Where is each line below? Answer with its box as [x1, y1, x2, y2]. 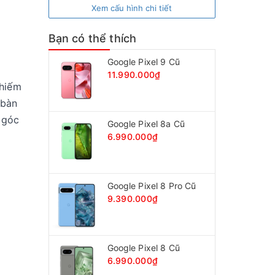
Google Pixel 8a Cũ [107, 118, 185, 129]
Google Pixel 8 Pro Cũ [107, 180, 196, 191]
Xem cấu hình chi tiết [91, 2, 172, 13]
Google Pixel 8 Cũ [107, 242, 180, 253]
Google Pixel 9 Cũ [107, 56, 180, 67]
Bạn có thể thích [48, 31, 137, 45]
